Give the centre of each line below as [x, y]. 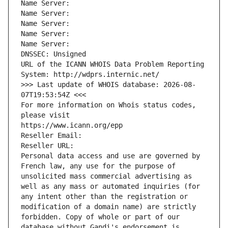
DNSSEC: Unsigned [53, 54]
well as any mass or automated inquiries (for [110, 187]
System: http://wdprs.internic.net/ [90, 75]
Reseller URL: [49, 146]
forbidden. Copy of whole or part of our [100, 217]
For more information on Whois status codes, [108, 105]
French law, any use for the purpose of [98, 166]
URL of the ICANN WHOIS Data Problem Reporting [112, 64]
